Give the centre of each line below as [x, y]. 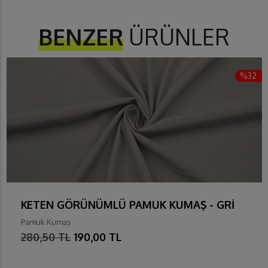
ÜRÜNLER [176, 37]
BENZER [81, 37]
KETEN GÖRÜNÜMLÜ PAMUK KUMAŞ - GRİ [127, 205]
